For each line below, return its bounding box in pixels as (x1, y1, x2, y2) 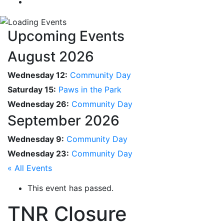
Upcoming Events (7, 27, 124, 45)
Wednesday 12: (7, 70, 67, 80)
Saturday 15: (7, 84, 56, 95)
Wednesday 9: (7, 134, 64, 144)
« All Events (7, 163, 52, 173)
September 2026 (7, 112, 119, 129)
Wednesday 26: (7, 99, 69, 109)
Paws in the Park (58, 84, 121, 95)
